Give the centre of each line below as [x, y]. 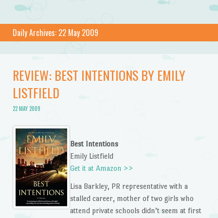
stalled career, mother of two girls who [132, 199]
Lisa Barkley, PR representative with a [129, 186]
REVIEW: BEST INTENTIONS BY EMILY [99, 75]
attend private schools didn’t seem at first [136, 211]
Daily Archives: [35, 32]
